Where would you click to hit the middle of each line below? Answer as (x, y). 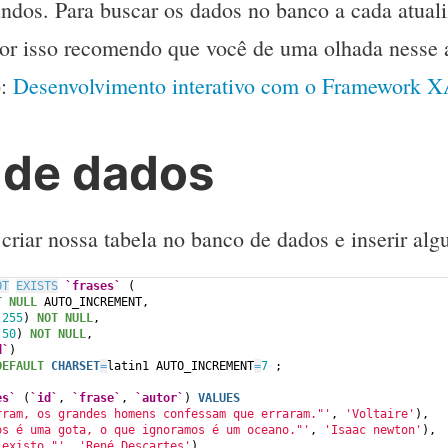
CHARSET (75, 365)
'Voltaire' (380, 413)
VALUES (219, 397)
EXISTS (37, 285)
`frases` (93, 285)
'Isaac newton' (373, 429)
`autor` (159, 397)
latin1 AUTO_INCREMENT (180, 365)
